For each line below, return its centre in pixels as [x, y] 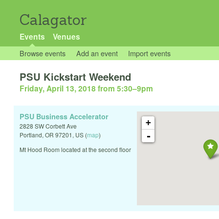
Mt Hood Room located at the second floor [75, 150]
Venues [66, 36]
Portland [31, 135]
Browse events [43, 53]
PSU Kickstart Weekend [75, 77]
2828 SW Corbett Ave [48, 126]
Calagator [53, 20]
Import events [150, 53]
